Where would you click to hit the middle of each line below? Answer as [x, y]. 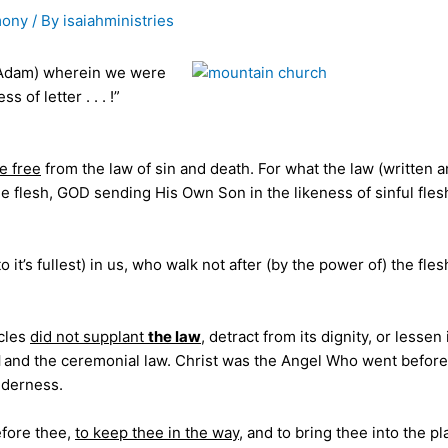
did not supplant [89, 336]
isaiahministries [118, 20]
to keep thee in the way [157, 432]
